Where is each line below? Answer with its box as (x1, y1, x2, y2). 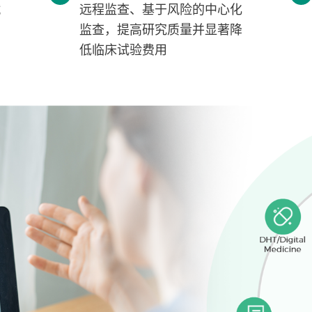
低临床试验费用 (79, 42, 167, 58)
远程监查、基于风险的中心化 (79, 2, 242, 18)
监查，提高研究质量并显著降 (79, 22, 242, 38)
